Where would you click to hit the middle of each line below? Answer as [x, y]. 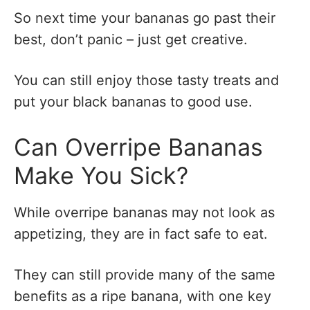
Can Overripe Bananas [138, 147]
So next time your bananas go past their [145, 18]
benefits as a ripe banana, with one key [143, 297]
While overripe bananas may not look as [144, 213]
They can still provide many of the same [145, 275]
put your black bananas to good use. [133, 102]
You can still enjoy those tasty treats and [146, 81]
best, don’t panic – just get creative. [131, 40]
